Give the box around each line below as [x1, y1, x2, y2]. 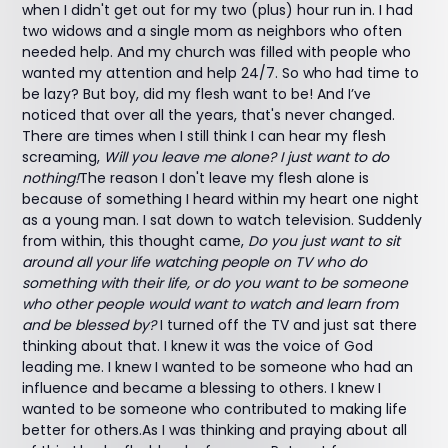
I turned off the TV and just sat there [156, 315, 418, 335]
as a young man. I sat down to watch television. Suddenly [22, 210, 423, 230]
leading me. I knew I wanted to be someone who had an [22, 357, 414, 377]
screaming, [22, 147, 105, 167]
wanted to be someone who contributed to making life [22, 399, 408, 419]
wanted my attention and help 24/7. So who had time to [22, 63, 420, 83]
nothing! [22, 168, 80, 188]
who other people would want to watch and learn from [22, 294, 399, 314]
